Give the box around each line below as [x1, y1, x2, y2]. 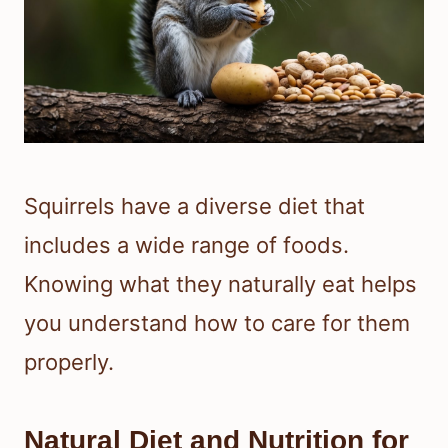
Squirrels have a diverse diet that [24, 192, 365, 219]
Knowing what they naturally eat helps [24, 270, 417, 297]
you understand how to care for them [24, 309, 410, 336]
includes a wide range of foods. [24, 231, 349, 258]
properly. [24, 348, 114, 375]
